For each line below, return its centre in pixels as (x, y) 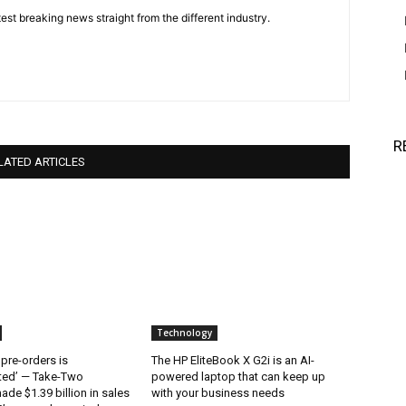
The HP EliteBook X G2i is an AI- (233, 360)
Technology (185, 332)
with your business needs (218, 392)
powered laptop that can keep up (239, 376)
